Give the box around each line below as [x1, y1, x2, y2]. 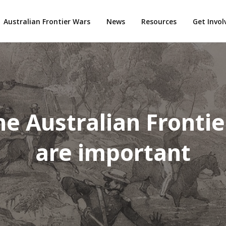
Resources [141, 16, 177, 26]
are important [35, 137, 191, 167]
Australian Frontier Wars [3, 16, 90, 26]
